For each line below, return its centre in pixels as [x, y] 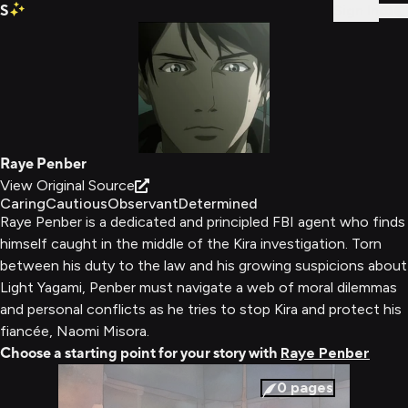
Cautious [76, 204]
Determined [218, 204]
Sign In [356, 10]
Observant [143, 204]
